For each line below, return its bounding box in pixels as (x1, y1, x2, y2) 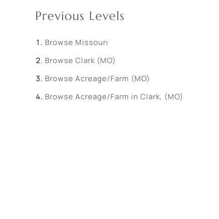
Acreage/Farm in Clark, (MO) (75, 91, 183, 102)
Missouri (75, 37, 109, 47)
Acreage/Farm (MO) (75, 73, 150, 84)
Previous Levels (35, 8, 125, 23)
